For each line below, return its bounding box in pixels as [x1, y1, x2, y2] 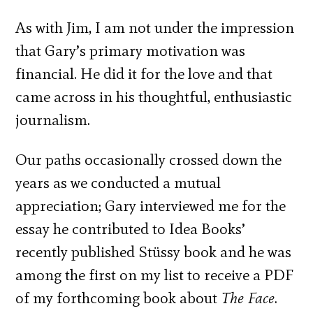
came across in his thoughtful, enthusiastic [15, 87, 293, 106]
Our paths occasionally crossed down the [15, 150, 282, 169]
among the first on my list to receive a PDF [15, 265, 294, 284]
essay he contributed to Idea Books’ [15, 219, 246, 238]
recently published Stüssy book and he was [15, 242, 292, 261]
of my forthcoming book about [15, 288, 218, 307]
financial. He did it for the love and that [15, 64, 273, 83]
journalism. [15, 110, 91, 129]
